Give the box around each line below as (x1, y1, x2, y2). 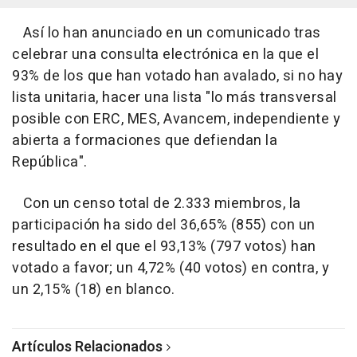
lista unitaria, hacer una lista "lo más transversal (12, 87, 337, 108)
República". (12, 151, 88, 173)
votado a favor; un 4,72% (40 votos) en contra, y (12, 257, 329, 279)
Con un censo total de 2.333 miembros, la (12, 193, 301, 214)
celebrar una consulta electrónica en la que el (12, 44, 319, 65)
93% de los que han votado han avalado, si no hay (12, 65, 343, 87)
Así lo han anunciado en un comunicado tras (12, 22, 321, 44)
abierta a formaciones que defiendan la (12, 130, 277, 151)
